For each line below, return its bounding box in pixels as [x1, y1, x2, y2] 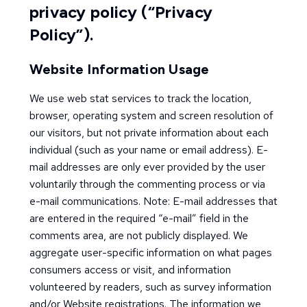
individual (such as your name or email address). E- [29, 143, 268, 157]
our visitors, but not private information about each [29, 125, 269, 140]
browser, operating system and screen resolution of [29, 108, 273, 123]
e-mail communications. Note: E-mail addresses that [29, 194, 278, 208]
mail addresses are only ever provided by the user [29, 160, 265, 174]
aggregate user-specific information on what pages [29, 245, 272, 260]
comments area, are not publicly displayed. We [29, 228, 248, 243]
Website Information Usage [29, 61, 210, 77]
